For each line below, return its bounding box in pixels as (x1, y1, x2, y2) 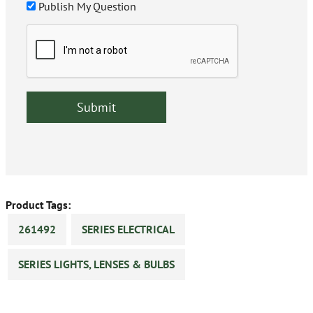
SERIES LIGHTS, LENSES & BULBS (18, 257, 175, 272)
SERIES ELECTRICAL (82, 222, 175, 237)
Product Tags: (6, 198, 71, 212)
